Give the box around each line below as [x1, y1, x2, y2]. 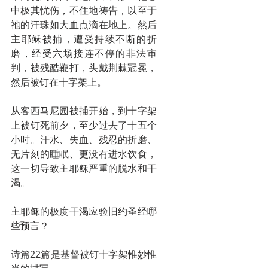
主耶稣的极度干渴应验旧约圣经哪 [11, 205, 157, 218]
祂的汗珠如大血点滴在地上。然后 [11, 18, 157, 31]
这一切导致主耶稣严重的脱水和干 [11, 162, 157, 175]
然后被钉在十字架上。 [11, 75, 106, 89]
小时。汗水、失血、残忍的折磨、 [11, 133, 157, 146]
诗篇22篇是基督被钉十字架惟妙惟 [11, 248, 157, 261]
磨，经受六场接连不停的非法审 [11, 47, 157, 60]
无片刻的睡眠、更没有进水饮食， [11, 147, 157, 160]
